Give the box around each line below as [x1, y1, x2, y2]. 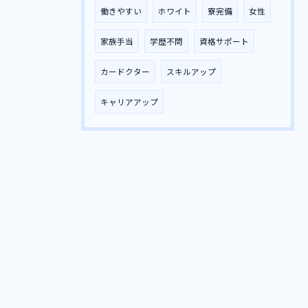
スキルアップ [166, 65, 216, 77]
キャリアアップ [100, 96, 158, 107]
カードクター [100, 65, 150, 77]
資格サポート [199, 35, 249, 47]
